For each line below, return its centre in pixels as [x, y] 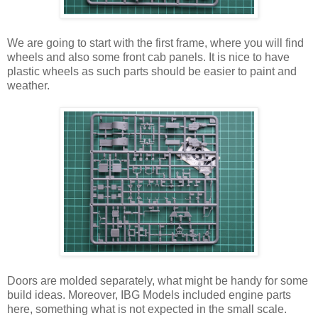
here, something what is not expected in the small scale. [147, 309]
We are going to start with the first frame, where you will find [155, 43]
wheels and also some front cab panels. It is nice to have [148, 57]
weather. [28, 85]
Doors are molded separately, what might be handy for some [158, 280]
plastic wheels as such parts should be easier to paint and [152, 71]
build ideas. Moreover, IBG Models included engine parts [149, 295]
